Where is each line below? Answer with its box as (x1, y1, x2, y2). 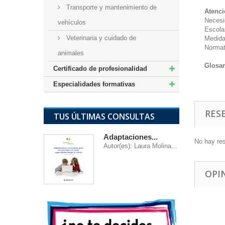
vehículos (58, 19, 86, 26)
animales (58, 49, 84, 57)
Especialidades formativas (53, 80, 135, 88)
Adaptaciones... (103, 133, 158, 141)
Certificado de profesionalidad (53, 65, 147, 72)
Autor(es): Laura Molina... (103, 142, 177, 150)
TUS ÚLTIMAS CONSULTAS (54, 111, 155, 122)
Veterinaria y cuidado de (64, 34, 137, 42)
